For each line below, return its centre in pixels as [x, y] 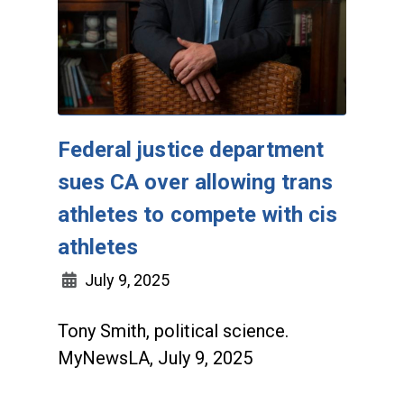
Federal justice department [191, 150]
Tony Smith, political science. [173, 331]
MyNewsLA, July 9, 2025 [155, 358]
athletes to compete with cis [198, 215]
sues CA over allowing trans [196, 183]
